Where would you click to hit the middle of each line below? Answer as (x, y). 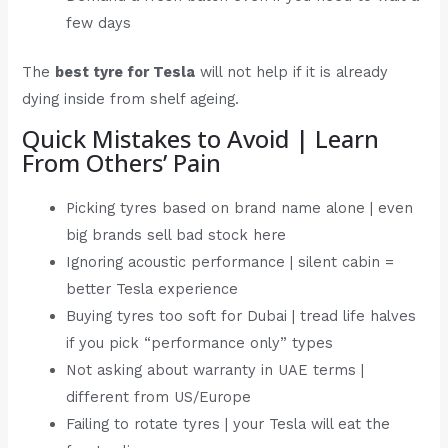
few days (99, 22)
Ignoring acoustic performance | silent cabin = (230, 262)
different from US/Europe (159, 397)
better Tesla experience (152, 289)
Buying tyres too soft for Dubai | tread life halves (241, 316)
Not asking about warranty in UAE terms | (215, 370)
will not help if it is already (292, 71)
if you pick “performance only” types (200, 343)
